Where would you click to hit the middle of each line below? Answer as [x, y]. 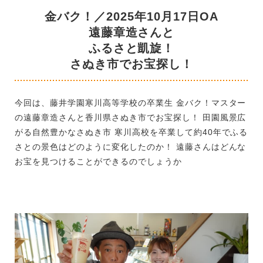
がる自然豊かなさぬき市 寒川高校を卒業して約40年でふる [131, 132]
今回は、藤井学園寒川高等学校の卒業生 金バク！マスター [131, 102]
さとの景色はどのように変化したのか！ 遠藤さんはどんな [131, 146]
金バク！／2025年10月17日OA [131, 16]
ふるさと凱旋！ [131, 48]
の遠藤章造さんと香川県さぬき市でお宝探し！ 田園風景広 [131, 117]
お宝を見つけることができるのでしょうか [98, 161]
